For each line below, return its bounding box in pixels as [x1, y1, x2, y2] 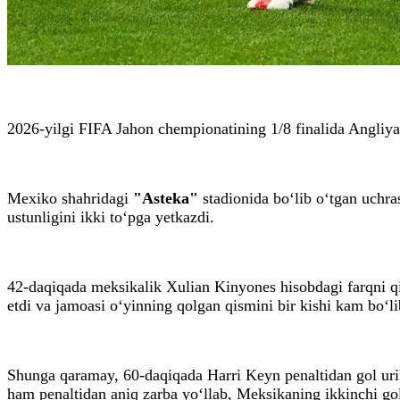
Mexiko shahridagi [7, 188, 133, 207]
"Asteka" [133, 188, 198, 207]
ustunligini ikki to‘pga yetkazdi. [7, 207, 214, 226]
